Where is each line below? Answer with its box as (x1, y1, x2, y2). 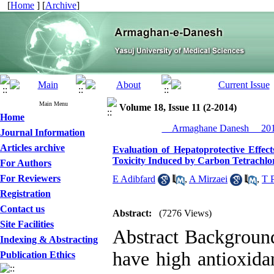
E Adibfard (113, 174, 155, 184)
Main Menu (39, 100, 68, 107)
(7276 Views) (159, 208, 212, 218)
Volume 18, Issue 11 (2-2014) (119, 102, 237, 113)
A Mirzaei (189, 174, 228, 184)
